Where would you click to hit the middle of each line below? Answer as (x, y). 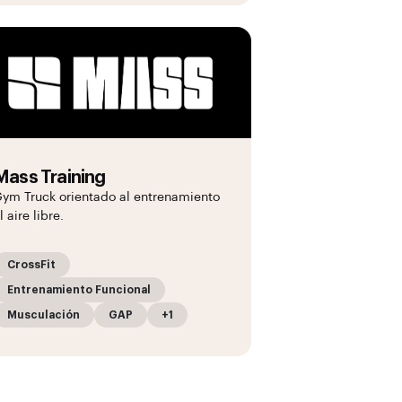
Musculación (44, 315)
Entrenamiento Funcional (79, 290)
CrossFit (31, 265)
